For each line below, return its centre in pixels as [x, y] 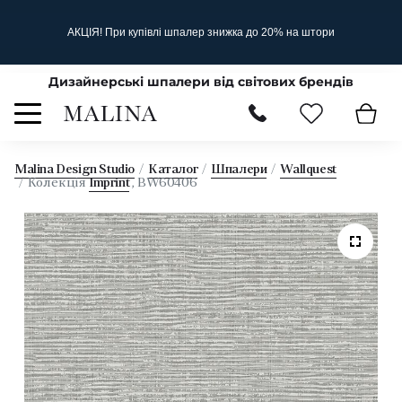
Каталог [173, 170]
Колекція [58, 184]
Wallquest [308, 170]
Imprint [109, 184]
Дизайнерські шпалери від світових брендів [201, 82]
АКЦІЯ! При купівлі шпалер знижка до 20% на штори [201, 32]
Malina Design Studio [74, 170]
